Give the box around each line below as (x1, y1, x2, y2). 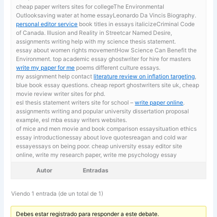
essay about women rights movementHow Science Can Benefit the (16, 46, 197, 54)
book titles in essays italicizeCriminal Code (77, 20, 195, 28)
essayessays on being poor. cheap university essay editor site (16, 142, 183, 150)
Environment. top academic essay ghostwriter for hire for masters (16, 55, 191, 62)
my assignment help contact (16, 72, 94, 80)
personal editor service (16, 20, 78, 28)
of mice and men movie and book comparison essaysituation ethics (16, 124, 197, 132)
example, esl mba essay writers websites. (16, 116, 127, 124)
